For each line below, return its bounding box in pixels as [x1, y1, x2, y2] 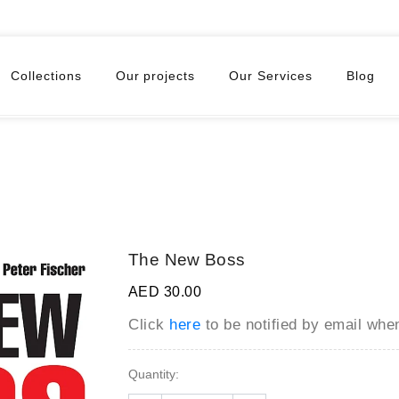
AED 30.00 [128, 283, 202, 299]
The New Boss [128, 249, 246, 269]
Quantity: [128, 366, 179, 381]
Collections [10, 69, 82, 84]
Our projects [115, 69, 196, 84]
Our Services [229, 69, 313, 84]
